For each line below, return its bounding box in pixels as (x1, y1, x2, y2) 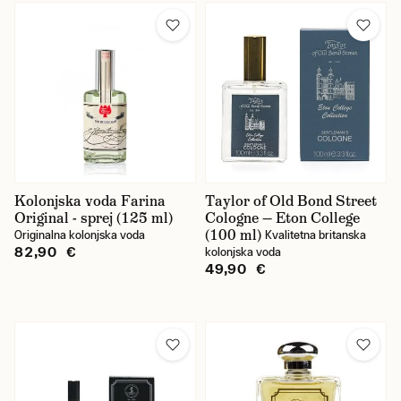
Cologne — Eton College (205, 209, 360, 227)
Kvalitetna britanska (265, 228, 366, 242)
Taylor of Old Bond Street (205, 192, 377, 210)
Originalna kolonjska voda (14, 228, 145, 242)
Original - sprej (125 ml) (14, 209, 173, 227)
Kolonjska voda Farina (14, 192, 166, 210)
